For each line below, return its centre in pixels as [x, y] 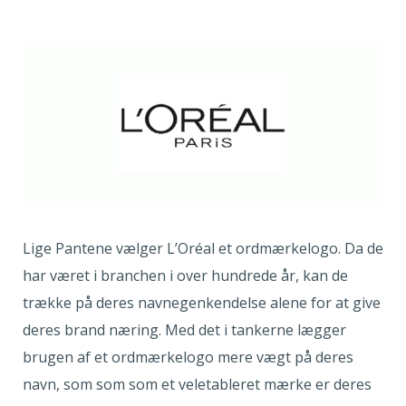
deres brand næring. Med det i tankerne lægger [184, 329]
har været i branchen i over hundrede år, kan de [185, 275]
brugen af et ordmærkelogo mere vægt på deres [188, 357]
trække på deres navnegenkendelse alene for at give [202, 302]
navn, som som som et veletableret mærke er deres [197, 384]
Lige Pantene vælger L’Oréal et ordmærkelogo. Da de [203, 248]
